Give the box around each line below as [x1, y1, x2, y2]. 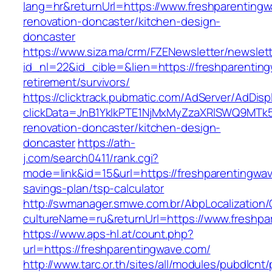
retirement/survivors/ [23, 74, 130, 90]
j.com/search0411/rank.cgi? [23, 150, 159, 166]
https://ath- [78, 135, 135, 151]
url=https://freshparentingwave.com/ [23, 241, 211, 257]
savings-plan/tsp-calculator [23, 180, 165, 197]
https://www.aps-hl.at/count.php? [23, 226, 194, 242]
